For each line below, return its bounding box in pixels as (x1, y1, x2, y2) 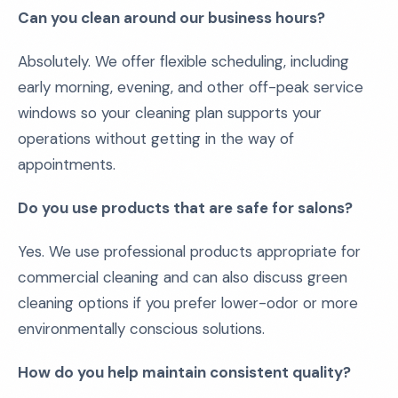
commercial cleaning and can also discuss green (18, 267, 347, 287)
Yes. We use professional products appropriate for (18, 242, 361, 261)
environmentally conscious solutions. (18, 319, 265, 338)
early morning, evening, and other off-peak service (18, 77, 363, 97)
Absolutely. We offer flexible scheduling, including (18, 52, 349, 71)
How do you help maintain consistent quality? (18, 362, 351, 382)
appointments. (18, 155, 115, 174)
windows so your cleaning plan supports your (18, 103, 322, 123)
